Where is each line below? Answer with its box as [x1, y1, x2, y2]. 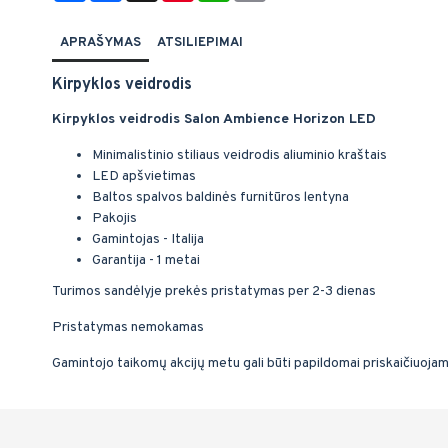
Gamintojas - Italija [92, 231, 204, 248]
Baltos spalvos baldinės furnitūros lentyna [92, 189, 349, 206]
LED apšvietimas [92, 168, 196, 185]
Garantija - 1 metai [92, 252, 200, 269]
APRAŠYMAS [60, 35, 141, 51]
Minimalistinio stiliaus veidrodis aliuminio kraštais [92, 147, 387, 164]
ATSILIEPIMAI [157, 35, 243, 51]
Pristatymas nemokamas [52, 319, 204, 336]
